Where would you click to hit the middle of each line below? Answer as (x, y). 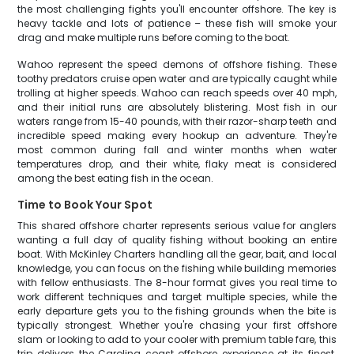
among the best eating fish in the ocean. (116, 178)
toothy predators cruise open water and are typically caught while (177, 79)
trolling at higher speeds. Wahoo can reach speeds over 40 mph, (177, 93)
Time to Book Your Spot (85, 205)
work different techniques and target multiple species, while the (177, 297)
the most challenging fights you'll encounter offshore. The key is (177, 9)
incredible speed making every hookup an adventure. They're (177, 136)
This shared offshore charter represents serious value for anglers (177, 226)
